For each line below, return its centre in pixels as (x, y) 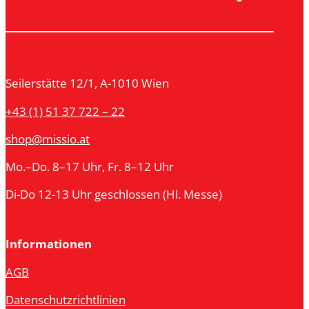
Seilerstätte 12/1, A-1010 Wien (87, 83)
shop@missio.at (48, 139)
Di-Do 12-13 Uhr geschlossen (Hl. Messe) (114, 195)
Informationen (49, 244)
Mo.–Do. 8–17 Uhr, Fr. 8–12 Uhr (90, 166)
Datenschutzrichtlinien (66, 299)
